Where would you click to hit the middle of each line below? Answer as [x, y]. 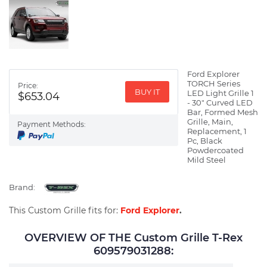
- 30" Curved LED [220, 102]
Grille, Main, [210, 121]
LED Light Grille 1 [220, 93]
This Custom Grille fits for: [65, 210]
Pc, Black [204, 140]
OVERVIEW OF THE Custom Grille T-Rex [133, 237]
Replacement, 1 [217, 131]
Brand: [22, 187]
